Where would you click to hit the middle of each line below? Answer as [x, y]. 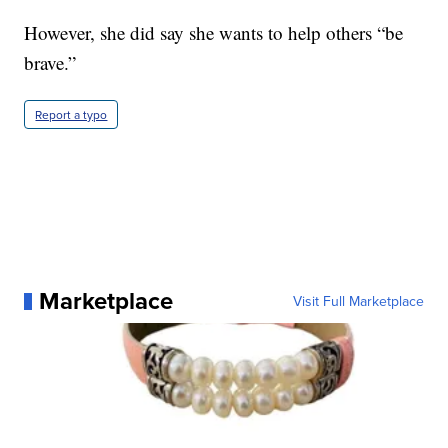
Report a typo [71, 115]
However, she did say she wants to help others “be [214, 33]
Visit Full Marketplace [358, 301]
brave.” [50, 63]
